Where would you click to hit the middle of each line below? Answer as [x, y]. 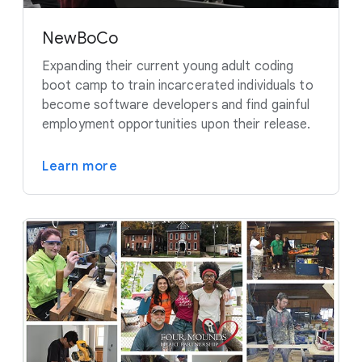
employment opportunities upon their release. [177, 124]
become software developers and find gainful [176, 105]
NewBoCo [80, 38]
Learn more [80, 166]
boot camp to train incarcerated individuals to [178, 86]
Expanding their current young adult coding [168, 66]
